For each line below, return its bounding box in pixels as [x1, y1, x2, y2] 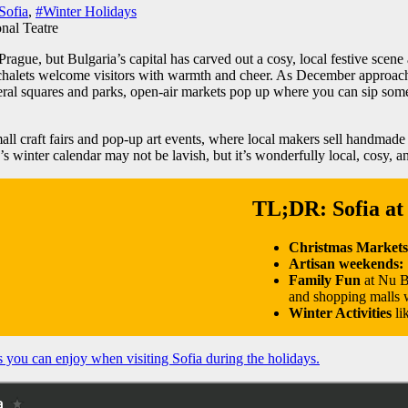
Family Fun [289, 271, 362, 288]
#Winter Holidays [36, 3, 137, 19]
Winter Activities [289, 304, 393, 321]
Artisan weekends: [289, 255, 404, 271]
